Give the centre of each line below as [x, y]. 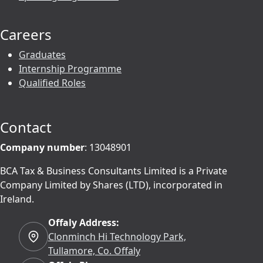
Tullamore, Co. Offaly [94, 251]
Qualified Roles [52, 83]
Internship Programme [70, 69]
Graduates [42, 55]
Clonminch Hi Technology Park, [117, 237]
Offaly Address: [84, 223]
